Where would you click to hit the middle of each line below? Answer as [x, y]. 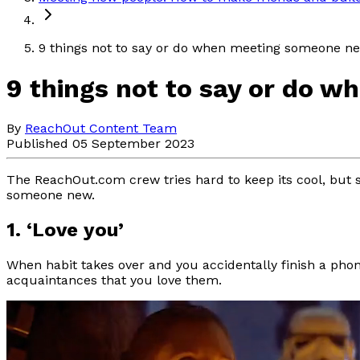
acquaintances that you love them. [114, 280]
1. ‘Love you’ [65, 230]
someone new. [51, 195]
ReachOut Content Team [101, 129]
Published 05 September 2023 [100, 144]
